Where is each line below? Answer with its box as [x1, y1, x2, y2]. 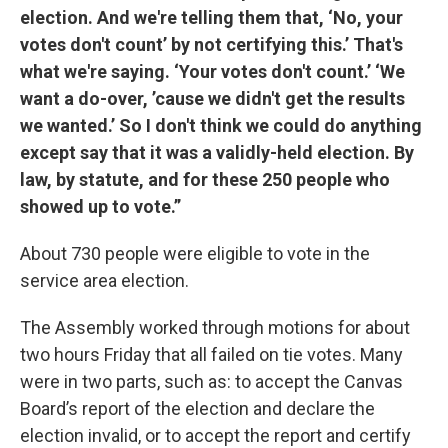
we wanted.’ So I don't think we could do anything [20, 114, 422, 136]
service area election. [20, 269, 189, 291]
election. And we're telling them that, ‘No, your [20, 6, 403, 28]
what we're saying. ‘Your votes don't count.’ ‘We [20, 60, 405, 82]
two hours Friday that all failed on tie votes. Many [20, 343, 403, 365]
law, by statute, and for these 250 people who [20, 168, 390, 190]
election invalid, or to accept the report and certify [20, 424, 411, 446]
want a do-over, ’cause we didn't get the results [20, 87, 405, 109]
